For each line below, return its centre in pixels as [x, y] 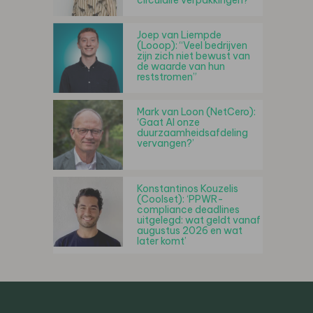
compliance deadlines [188, 210]
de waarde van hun [181, 66]
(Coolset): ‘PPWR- [180, 199]
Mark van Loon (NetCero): [196, 112]
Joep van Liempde [179, 35]
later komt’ [162, 241]
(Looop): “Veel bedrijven [192, 45]
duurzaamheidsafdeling [192, 133]
